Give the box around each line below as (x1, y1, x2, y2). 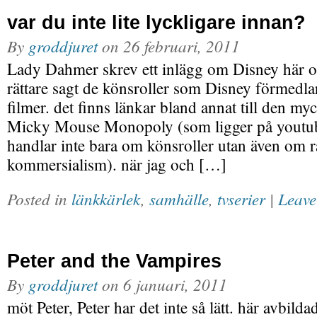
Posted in (7, 188, 71, 209)
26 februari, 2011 (123, 35, 240, 57)
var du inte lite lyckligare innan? (7, 11, 306, 33)
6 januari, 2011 (123, 273, 227, 295)
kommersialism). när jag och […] (7, 154, 226, 175)
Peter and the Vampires (7, 250, 221, 272)
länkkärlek (71, 188, 141, 209)
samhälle (149, 188, 209, 209)
